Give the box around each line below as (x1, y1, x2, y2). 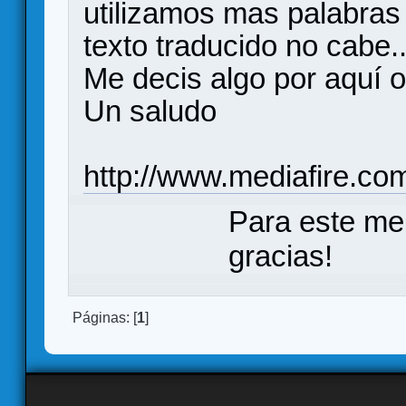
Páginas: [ (72, 309, 137, 325)
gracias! (228, 238, 333, 273)
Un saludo (83, 94, 217, 129)
